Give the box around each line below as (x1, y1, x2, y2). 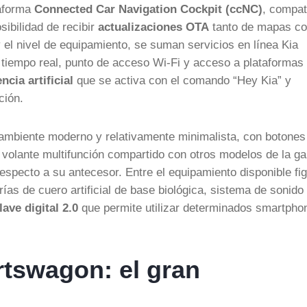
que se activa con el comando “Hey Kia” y (73, 74, 291, 86)
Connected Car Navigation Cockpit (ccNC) (34, 3, 262, 15)
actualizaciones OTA (98, 21, 209, 33)
